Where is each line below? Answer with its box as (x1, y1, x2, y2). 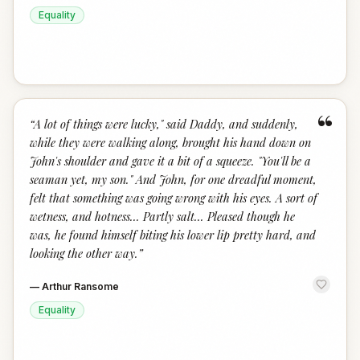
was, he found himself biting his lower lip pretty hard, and (30, 227, 316, 243)
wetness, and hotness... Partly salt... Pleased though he (30, 208, 295, 224)
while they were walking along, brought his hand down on (30, 134, 311, 150)
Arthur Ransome (42, 280, 119, 292)
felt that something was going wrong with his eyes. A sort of (30, 190, 317, 206)
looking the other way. (30, 245, 138, 261)
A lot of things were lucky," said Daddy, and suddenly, (34, 116, 298, 132)
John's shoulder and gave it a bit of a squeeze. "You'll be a (30, 153, 311, 169)
